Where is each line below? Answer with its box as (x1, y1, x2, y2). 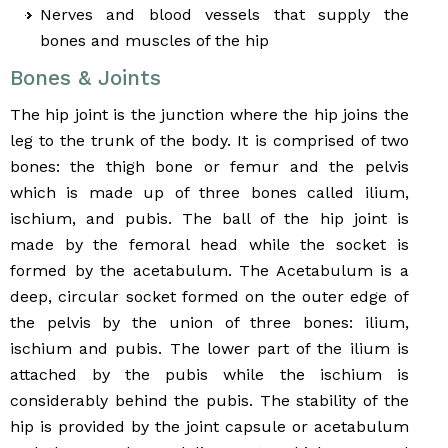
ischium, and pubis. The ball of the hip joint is (10, 209, 409, 229)
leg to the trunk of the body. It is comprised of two (10, 131, 409, 151)
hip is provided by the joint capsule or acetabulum (10, 417, 409, 437)
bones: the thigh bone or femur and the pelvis (10, 157, 409, 177)
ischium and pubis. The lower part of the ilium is (10, 339, 409, 359)
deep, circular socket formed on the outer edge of (10, 287, 409, 307)
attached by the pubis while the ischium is (10, 365, 409, 385)
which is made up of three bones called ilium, (10, 183, 409, 203)
